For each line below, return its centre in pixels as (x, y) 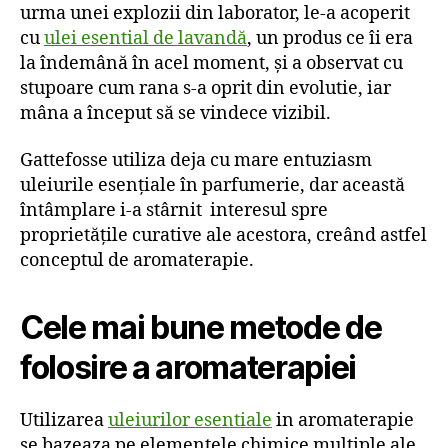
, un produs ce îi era (330, 38)
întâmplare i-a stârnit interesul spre (174, 211)
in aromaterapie (343, 421)
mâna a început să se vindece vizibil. (177, 113)
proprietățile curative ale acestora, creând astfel (223, 236)
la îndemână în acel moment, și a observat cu (211, 63)
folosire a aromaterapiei (188, 368)
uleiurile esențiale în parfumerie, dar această (212, 186)
